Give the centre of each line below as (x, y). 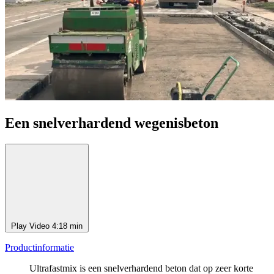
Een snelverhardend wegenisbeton (112, 123)
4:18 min (67, 226)
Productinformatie (39, 247)
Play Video (31, 226)
